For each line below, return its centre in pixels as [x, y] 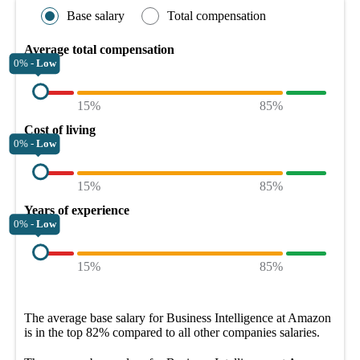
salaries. [298, 332]
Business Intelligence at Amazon [249, 317]
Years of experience [77, 210]
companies [250, 332]
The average [57, 317]
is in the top [53, 332]
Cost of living [60, 129]
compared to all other [166, 332]
